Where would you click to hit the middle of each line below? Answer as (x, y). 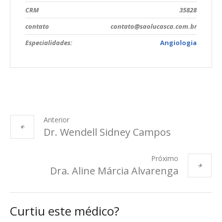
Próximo (165, 159)
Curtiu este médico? (65, 211)
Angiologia (178, 43)
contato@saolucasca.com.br (154, 27)
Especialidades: (49, 43)
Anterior (56, 120)
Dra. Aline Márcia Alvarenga (114, 171)
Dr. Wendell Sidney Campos (107, 132)
